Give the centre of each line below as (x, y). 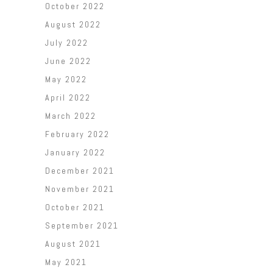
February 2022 (77, 134)
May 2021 (66, 262)
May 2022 (66, 80)
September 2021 (82, 226)
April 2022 (68, 98)
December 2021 (80, 171)
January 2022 (75, 153)
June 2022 (68, 61)
